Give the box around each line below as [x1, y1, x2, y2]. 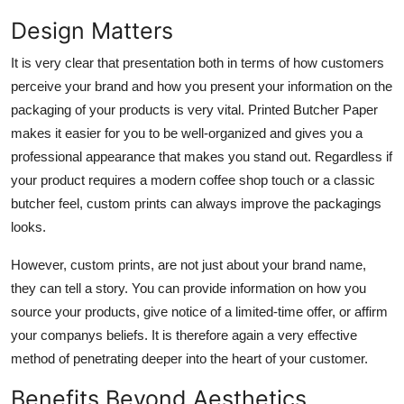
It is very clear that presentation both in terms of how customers [11, 54, 384, 70]
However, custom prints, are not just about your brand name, [11, 256, 366, 272]
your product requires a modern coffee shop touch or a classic [11, 171, 375, 188]
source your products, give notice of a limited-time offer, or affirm [11, 303, 388, 319]
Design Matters [11, 16, 173, 44]
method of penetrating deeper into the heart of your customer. [11, 350, 368, 366]
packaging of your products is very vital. [11, 101, 248, 117]
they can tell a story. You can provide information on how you [11, 280, 366, 296]
